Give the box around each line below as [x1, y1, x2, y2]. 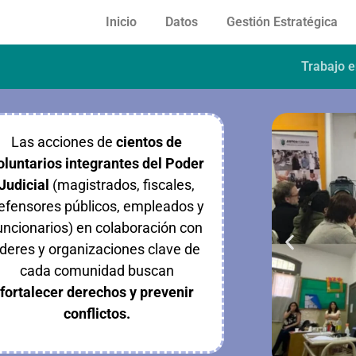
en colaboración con [76, 219, 203, 236]
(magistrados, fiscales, [52, 176, 195, 193]
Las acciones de [11, 133, 117, 150]
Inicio [106, 14, 137, 29]
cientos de [116, 133, 183, 150]
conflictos [63, 305, 126, 322]
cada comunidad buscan [19, 262, 174, 279]
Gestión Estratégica [226, 14, 339, 29]
